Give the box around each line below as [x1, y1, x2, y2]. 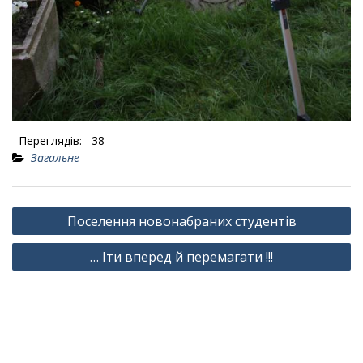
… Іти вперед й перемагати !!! [90, 248, 273, 267]
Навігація [11, 200, 79, 221]
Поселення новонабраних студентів [66, 212, 297, 231]
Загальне [31, 150, 79, 166]
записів [11, 224, 66, 246]
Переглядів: [19, 133, 82, 149]
